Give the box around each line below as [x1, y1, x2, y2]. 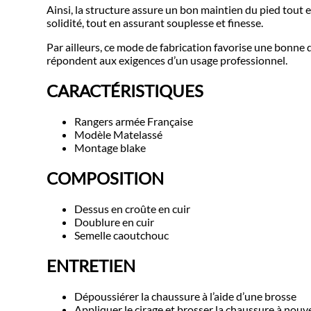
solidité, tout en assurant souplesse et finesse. [47, 16, 264, 30]
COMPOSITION [47, 167, 165, 188]
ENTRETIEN [47, 255, 136, 276]
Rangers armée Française [74, 115, 194, 128]
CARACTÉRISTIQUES [47, 81, 204, 101]
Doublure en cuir [74, 215, 155, 228]
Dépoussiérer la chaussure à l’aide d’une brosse [74, 289, 297, 303]
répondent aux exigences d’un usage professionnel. [47, 53, 288, 67]
